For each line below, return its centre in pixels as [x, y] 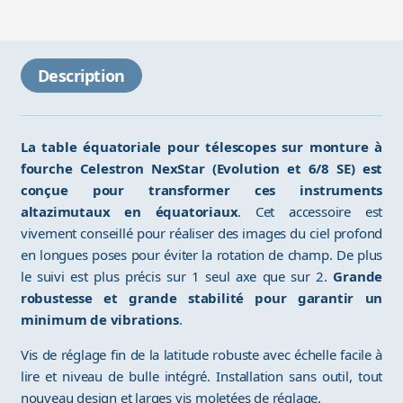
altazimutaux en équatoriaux [129, 212]
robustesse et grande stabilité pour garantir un [201, 298]
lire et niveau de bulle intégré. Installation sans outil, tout [201, 376]
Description [81, 76]
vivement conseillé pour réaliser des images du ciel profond [201, 233]
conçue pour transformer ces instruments [201, 190]
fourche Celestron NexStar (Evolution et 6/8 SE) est [201, 169]
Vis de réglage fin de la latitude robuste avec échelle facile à [201, 355]
